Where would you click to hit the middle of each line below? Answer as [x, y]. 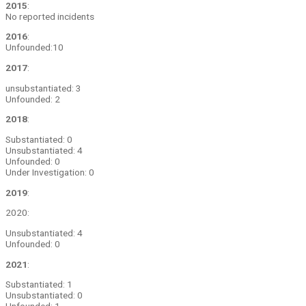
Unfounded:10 [36, 47]
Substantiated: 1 [39, 284]
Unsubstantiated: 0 [44, 295]
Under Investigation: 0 [50, 172]
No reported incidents [50, 16]
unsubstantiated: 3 [43, 88]
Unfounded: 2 [33, 99]
